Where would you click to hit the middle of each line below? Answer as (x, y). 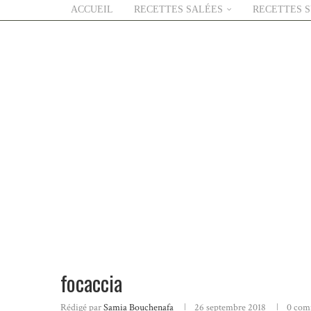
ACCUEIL (92, 9)
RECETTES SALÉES (178, 9)
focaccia (91, 283)
